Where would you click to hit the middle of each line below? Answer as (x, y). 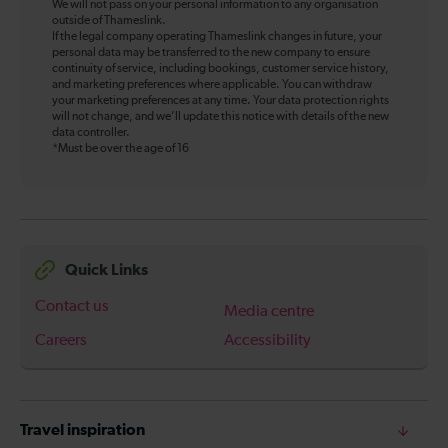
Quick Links (106, 269)
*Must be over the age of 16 (120, 149)
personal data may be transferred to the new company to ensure (211, 53)
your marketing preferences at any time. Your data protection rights (220, 101)
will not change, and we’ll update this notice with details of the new (220, 117)
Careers (61, 341)
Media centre (269, 312)
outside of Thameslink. (109, 21)
